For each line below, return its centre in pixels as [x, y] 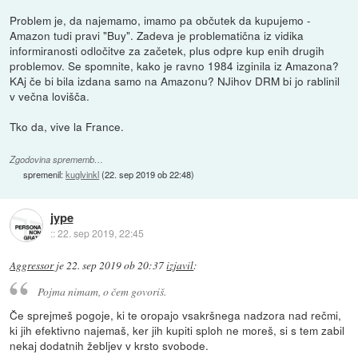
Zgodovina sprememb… [57, 159]
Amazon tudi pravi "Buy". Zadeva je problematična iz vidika [157, 35]
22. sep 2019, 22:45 [100, 233]
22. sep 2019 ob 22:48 [148, 174]
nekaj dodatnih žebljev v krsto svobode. [109, 346]
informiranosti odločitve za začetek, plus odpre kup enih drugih [167, 50]
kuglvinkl [83, 174]
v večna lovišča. [50, 95]
